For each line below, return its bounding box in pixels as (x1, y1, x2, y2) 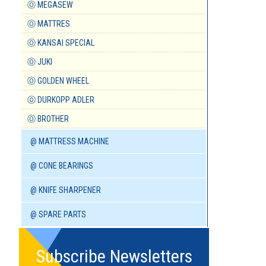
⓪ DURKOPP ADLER (27, 95, 94, 105)
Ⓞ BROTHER (27, 114, 69, 124)
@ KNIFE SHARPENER (30, 185, 101, 195)
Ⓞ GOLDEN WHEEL (27, 76, 89, 86)
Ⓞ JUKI (27, 57, 52, 67)
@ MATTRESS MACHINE (30, 137, 109, 147)
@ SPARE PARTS (30, 210, 86, 220)
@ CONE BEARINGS (30, 161, 93, 171)
